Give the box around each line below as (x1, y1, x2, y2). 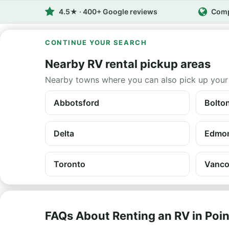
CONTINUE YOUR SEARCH (45, 38, 147, 47)
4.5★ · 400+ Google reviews (59, 7, 157, 16)
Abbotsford (54, 98, 99, 108)
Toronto (54, 159, 85, 169)
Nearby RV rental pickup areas (45, 57, 211, 71)
